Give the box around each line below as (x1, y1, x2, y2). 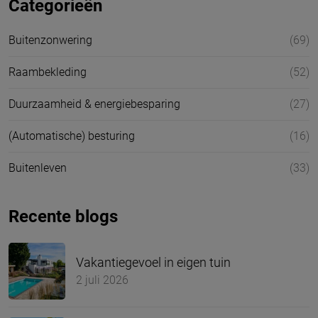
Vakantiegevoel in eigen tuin (76, 255, 231, 270)
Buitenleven (9, 160, 67, 175)
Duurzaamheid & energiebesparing (9, 97, 180, 111)
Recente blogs (9, 206, 118, 226)
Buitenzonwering (9, 33, 92, 47)
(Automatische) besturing (9, 128, 135, 143)
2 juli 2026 (76, 273, 128, 287)
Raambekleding (9, 65, 87, 79)
